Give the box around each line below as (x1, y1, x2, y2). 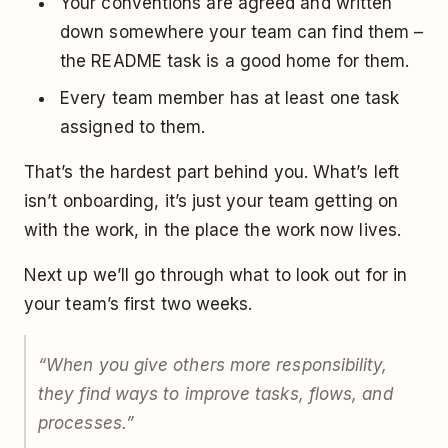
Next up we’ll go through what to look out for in (24, 264, 408, 285)
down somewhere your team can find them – (60, 21, 424, 42)
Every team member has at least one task (60, 87, 400, 108)
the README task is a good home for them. (60, 50, 410, 71)
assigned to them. (60, 116, 206, 137)
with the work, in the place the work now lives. (24, 219, 401, 240)
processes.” (38, 412, 134, 433)
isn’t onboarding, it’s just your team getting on (24, 190, 399, 211)
